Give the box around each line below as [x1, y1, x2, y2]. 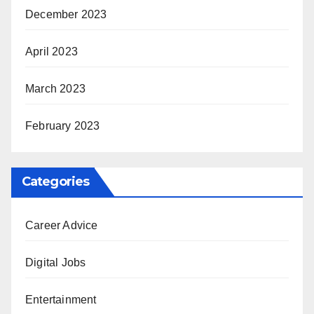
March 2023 [25, 82, 86, 95]
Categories [22, 173, 89, 189]
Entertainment [25, 293, 97, 306]
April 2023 [25, 45, 78, 57]
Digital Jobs [25, 256, 86, 268]
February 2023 [25, 119, 100, 132]
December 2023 [25, 8, 107, 20]
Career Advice [25, 219, 98, 231]
